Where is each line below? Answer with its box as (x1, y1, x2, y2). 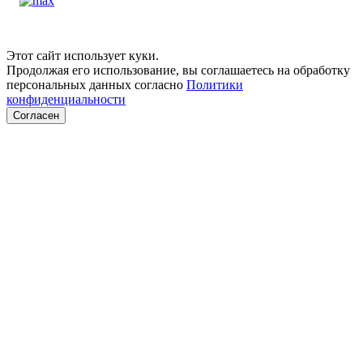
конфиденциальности (6, 92, 126, 107)
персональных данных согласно (6, 78, 186, 92)
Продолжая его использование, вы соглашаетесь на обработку (6, 63, 350, 78)
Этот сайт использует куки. (6, 49, 159, 63)
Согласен (13, 109, 59, 122)
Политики (186, 78, 243, 92)
